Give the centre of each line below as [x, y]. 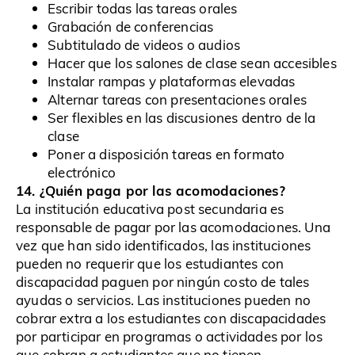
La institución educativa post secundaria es [150, 209]
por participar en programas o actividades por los [170, 337]
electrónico [82, 173]
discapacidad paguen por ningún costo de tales [163, 282]
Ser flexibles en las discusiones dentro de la [182, 118]
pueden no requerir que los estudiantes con [150, 264]
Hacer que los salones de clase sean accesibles [192, 63]
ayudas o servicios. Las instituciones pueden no [163, 300]
